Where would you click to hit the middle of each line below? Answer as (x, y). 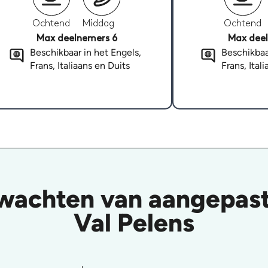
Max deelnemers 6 (77, 39)
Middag (98, 24)
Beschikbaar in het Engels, (85, 53)
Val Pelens (134, 223)
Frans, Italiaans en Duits (80, 66)
